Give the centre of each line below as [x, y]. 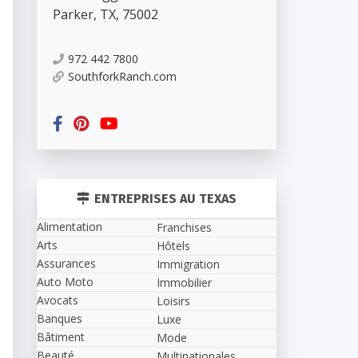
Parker [73, 14]
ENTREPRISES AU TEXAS [165, 199]
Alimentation [70, 227]
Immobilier [184, 282]
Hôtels [173, 246]
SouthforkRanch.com [122, 76]
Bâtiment [61, 337]
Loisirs [173, 301]
